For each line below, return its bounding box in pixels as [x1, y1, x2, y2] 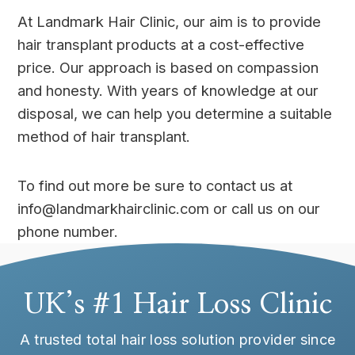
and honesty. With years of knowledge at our [17, 82, 319, 100]
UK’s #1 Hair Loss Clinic [23, 291, 332, 319]
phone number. [17, 222, 119, 240]
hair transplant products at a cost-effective [17, 36, 305, 54]
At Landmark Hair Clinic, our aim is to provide [17, 13, 322, 31]
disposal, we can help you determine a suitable [17, 105, 333, 123]
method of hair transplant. [17, 128, 191, 146]
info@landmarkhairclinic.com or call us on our [17, 199, 321, 217]
